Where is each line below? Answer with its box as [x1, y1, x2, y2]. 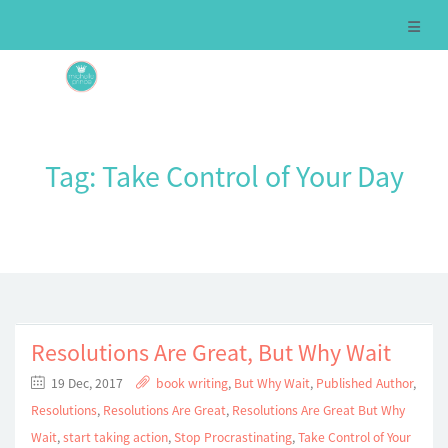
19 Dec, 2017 [48, 375, 126, 392]
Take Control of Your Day [101, 157, 404, 195]
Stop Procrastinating [174, 429, 292, 446]
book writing [156, 375, 228, 392]
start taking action [63, 429, 168, 446]
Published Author [316, 375, 413, 392]
